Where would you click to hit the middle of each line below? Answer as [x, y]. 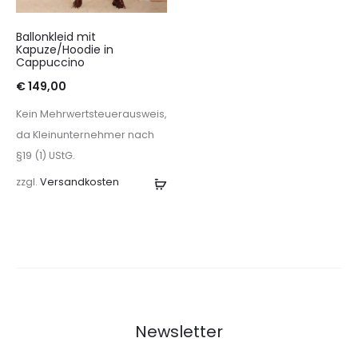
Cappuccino [50, 63]
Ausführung [200, 183]
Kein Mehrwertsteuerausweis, [91, 114]
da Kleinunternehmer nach [85, 135]
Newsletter [179, 332]
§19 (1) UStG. [46, 156]
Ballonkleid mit [56, 37]
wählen [187, 207]
